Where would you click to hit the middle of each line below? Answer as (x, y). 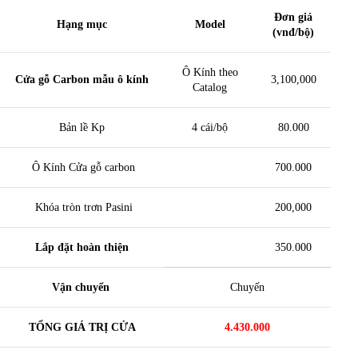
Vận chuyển (82, 288)
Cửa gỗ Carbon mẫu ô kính (82, 80)
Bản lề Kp (82, 128)
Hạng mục (82, 25)
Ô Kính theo (210, 73)
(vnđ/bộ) (293, 33)
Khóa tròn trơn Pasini (82, 208)
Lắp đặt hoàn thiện (82, 248)
